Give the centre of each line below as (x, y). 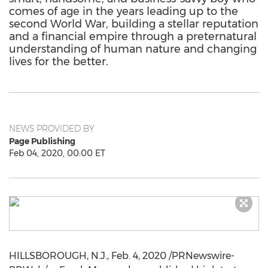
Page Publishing (42, 141)
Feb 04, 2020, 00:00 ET (57, 153)
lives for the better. (59, 62)
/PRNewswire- (200, 256)
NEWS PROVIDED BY (52, 129)
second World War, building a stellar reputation (134, 24)
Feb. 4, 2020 (139, 256)
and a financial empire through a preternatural (133, 36)
